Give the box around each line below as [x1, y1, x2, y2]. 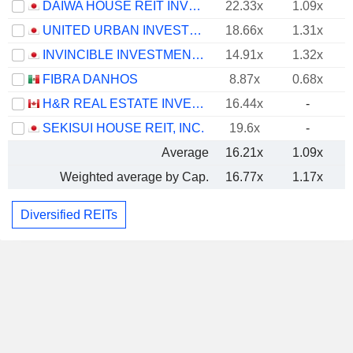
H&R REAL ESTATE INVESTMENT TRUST [191, 97, 204, 110]
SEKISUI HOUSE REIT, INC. [43, 121, 204, 135]
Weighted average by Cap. [60, 170, 209, 184]
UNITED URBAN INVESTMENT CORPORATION [189, 24, 202, 37]
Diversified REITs [20, 207, 117, 221]
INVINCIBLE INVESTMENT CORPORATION [191, 48, 204, 61]
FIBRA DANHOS [43, 72, 138, 86]
